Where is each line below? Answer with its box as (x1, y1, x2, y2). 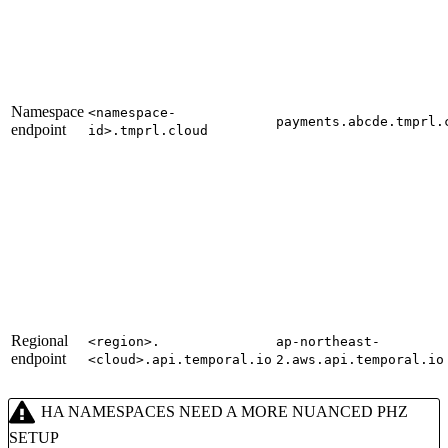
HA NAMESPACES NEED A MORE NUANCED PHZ (40, 403, 408, 421)
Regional (11, 332, 68, 350)
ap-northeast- (276, 334, 380, 350)
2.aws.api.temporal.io (276, 352, 444, 368)
